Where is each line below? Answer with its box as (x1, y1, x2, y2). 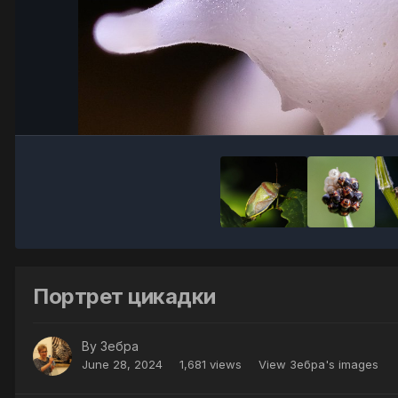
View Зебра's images (259, 357, 378, 372)
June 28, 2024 (82, 357, 163, 372)
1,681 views (179, 357, 242, 372)
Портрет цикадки (33, 283, 216, 309)
